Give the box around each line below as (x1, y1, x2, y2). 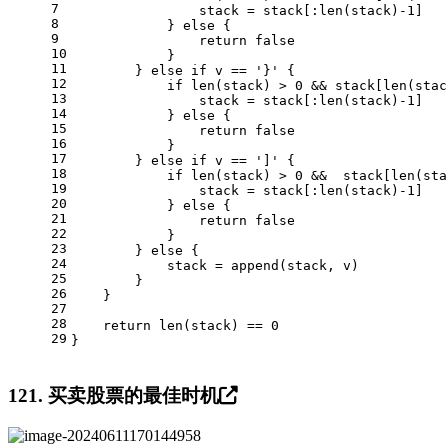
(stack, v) (279, 257, 359, 273)
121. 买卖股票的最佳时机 (8, 384, 219, 406)
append (231, 257, 279, 273)
